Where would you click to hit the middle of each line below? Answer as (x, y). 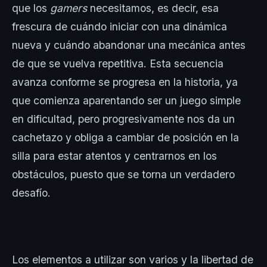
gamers (70, 8)
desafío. (33, 193)
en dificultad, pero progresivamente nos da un (123, 119)
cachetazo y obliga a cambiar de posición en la (125, 137)
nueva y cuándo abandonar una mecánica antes (129, 45)
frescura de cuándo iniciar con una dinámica (119, 26)
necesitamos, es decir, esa (154, 8)
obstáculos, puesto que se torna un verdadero (123, 174)
